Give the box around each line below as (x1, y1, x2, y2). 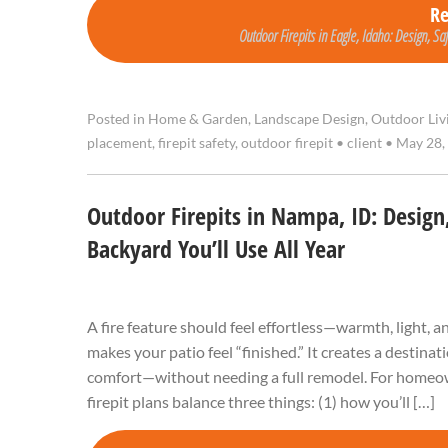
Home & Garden (148, 111, 248, 128)
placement (87, 135, 152, 152)
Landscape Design (254, 111, 365, 128)
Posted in (87, 111, 148, 128)
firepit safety (158, 135, 235, 152)
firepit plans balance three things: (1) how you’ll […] (87, 392, 435, 412)
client (344, 135, 385, 152)
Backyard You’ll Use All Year (87, 233, 345, 266)
